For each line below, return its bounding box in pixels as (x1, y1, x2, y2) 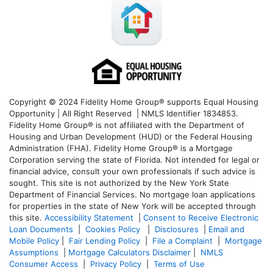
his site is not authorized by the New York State (46, 178, 229, 188)
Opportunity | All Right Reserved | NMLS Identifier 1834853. (9, 108, 238, 119)
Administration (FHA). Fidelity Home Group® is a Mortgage (9, 143, 233, 154)
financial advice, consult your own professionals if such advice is (9, 166, 255, 177)
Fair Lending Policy (69, 236, 140, 246)
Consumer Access (9, 259, 78, 269)
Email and (208, 224, 244, 235)
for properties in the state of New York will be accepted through (9, 201, 256, 211)
